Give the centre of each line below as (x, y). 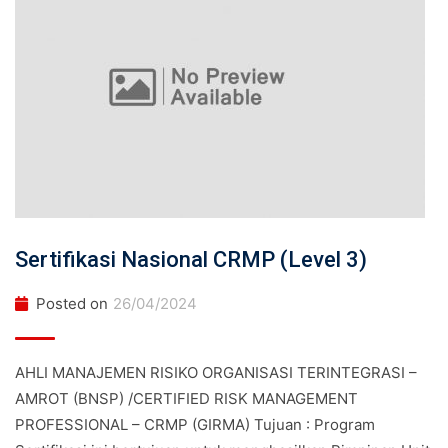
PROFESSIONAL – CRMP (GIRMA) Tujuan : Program (195, 424)
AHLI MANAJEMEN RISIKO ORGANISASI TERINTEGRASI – (216, 372)
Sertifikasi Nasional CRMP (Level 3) (191, 259)
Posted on (72, 303)
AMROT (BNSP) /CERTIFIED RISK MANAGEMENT (186, 398)
